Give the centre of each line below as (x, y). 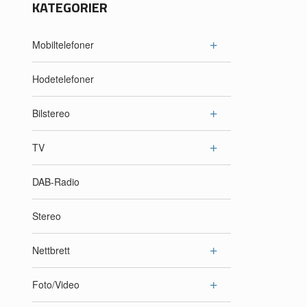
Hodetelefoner (63, 79)
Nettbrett (51, 250)
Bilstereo (51, 113)
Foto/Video (56, 285)
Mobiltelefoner (63, 45)
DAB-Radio (56, 182)
